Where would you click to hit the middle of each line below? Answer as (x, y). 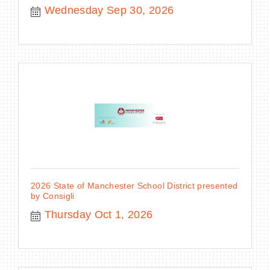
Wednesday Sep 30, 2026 (109, 10)
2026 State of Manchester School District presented (134, 185)
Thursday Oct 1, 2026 (99, 214)
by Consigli (53, 196)
